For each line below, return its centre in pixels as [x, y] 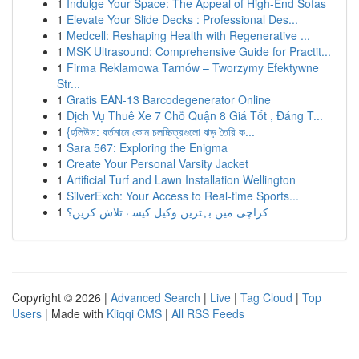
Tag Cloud [266, 297]
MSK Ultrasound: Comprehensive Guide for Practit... [199, 51]
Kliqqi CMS [134, 313]
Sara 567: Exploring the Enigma [147, 147]
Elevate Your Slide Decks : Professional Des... [182, 19]
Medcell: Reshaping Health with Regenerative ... [188, 35]
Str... [69, 83]
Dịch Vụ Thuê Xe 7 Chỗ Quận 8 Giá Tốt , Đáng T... [195, 115]
